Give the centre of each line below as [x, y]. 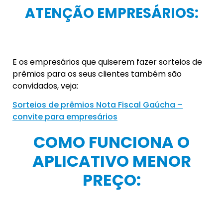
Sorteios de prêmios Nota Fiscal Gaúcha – [98, 105]
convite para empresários [65, 117]
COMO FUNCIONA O [111, 142]
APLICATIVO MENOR [111, 161]
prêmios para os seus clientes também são [97, 74]
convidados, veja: [45, 86]
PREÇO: [111, 180]
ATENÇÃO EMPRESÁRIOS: [111, 13]
